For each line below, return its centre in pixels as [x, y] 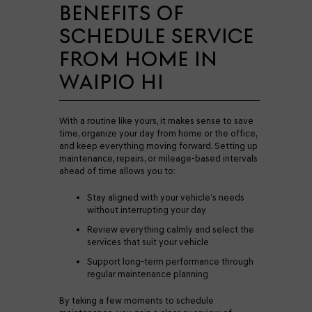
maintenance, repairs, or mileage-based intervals [158, 158]
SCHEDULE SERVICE [157, 36]
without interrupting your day [148, 210]
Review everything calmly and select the [171, 229]
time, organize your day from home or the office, [158, 133]
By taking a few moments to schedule [136, 301]
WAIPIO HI [111, 82]
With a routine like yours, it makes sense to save [156, 121]
